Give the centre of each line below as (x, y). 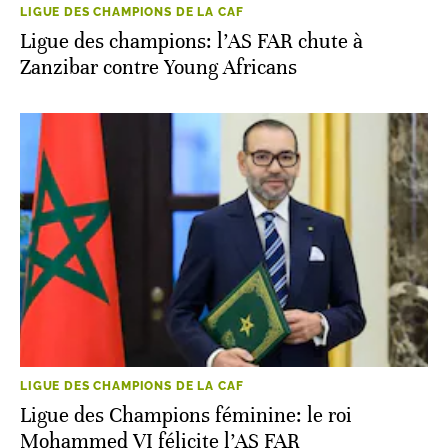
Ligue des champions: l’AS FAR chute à (191, 42)
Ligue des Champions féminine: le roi (186, 415)
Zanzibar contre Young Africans (158, 68)
